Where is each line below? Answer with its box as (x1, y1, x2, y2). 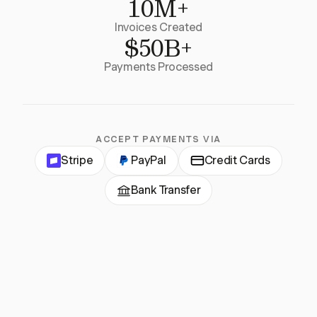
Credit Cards (204, 154, 270, 168)
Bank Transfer (130, 183, 201, 197)
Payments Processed (103, 60, 214, 74)
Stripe (61, 154, 93, 168)
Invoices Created (115, 21, 202, 35)
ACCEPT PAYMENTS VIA (96, 134, 221, 145)
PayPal (131, 154, 166, 168)
